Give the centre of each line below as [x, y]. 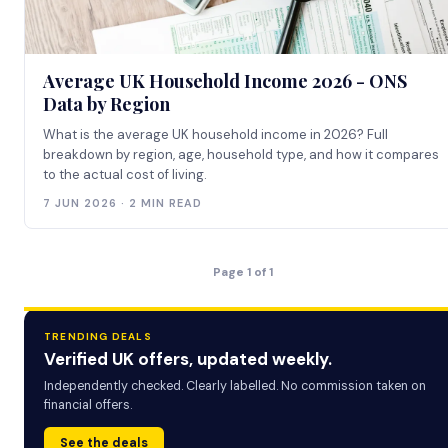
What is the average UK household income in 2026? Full [215, 134]
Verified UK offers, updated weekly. [188, 359]
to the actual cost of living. [125, 174]
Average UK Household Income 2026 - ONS [225, 81]
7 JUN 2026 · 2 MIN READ [122, 203]
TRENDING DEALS [98, 336]
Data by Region [106, 104]
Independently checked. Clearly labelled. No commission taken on [235, 386]
